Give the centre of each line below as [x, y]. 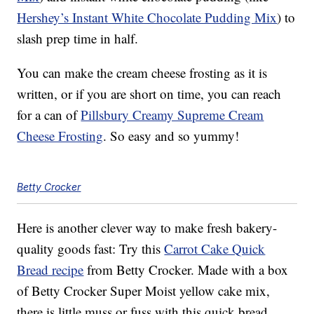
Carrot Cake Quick [215, 249]
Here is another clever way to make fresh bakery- [147, 228]
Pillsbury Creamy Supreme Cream [172, 115]
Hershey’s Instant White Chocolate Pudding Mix [147, 18]
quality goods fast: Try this [91, 249]
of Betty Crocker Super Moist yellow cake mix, [144, 291]
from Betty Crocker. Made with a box [186, 270]
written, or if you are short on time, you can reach [149, 94]
